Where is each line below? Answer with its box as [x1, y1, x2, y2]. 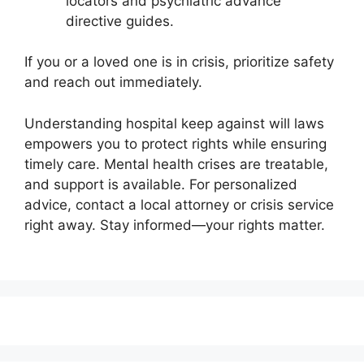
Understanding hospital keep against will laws [24, 115, 324, 132]
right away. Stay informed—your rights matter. [24, 216, 325, 233]
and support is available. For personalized [24, 175, 297, 193]
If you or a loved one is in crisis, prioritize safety [24, 54, 334, 70]
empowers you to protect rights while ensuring [24, 135, 327, 152]
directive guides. [66, 12, 174, 29]
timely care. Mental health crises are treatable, [24, 155, 328, 172]
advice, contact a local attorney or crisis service [24, 196, 334, 213]
